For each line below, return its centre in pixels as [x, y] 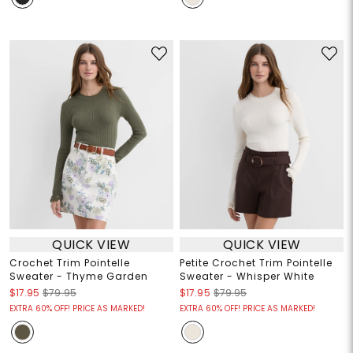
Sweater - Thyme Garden [78, 277]
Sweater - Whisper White [247, 277]
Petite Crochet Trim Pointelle [256, 263]
